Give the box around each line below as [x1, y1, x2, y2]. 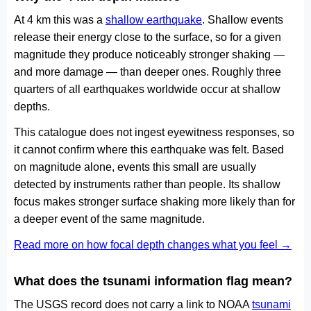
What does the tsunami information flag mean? [14, 274, 292, 288]
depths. [14, 101, 50, 112]
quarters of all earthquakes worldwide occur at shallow [14, 83, 280, 95]
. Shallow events [202, 14, 283, 26]
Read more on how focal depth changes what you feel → [14, 239, 292, 251]
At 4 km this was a [14, 14, 106, 26]
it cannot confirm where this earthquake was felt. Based [14, 144, 284, 155]
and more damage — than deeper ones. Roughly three [14, 66, 281, 78]
